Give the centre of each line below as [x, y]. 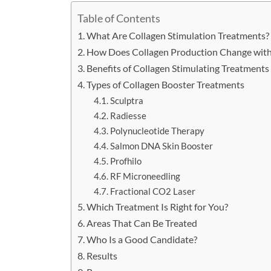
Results [102, 256]
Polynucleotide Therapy [158, 131]
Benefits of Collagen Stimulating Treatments [178, 68]
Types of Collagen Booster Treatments [166, 85]
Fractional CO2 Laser [153, 191]
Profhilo [126, 161]
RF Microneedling [145, 176]
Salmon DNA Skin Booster [162, 146]
